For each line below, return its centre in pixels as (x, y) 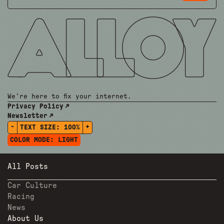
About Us (25, 219)
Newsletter (27, 116)
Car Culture (32, 186)
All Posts (28, 167)
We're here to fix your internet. (69, 97)
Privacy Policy (35, 107)
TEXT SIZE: (42, 128)
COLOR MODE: (34, 140)
